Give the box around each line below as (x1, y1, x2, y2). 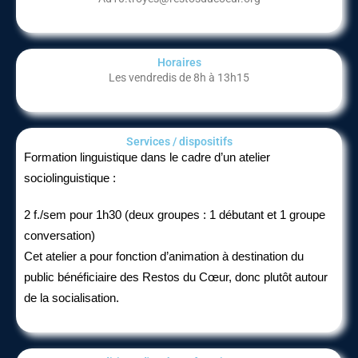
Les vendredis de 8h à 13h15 (109, 71, 249, 84)
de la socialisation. (24, 292, 119, 304)
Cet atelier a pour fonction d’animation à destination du (24, 250, 304, 263)
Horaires (157, 56, 201, 69)
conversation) (24, 229, 95, 242)
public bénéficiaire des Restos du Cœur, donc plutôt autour (24, 271, 328, 284)
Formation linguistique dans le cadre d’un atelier (24, 151, 270, 164)
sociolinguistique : (24, 172, 119, 185)
